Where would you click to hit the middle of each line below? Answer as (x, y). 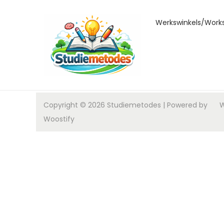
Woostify (59, 119)
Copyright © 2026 (75, 105)
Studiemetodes (134, 105)
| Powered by (184, 105)
